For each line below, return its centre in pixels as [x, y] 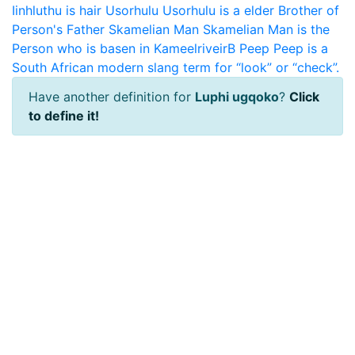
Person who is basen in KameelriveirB [124, 48]
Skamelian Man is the [266, 29]
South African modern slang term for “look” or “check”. [176, 67]
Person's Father [58, 29]
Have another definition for [112, 97]
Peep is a [301, 48]
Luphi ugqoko [237, 97]
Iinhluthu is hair [57, 10]
